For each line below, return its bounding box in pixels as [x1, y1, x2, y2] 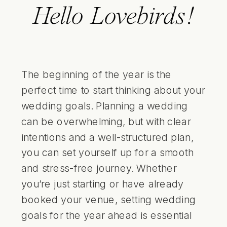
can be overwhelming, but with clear [21, 115, 191, 127]
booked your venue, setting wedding [21, 193, 196, 205]
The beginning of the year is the [21, 68, 172, 81]
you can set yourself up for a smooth [21, 146, 194, 159]
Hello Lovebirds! [32, 4, 195, 30]
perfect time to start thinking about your [21, 84, 205, 96]
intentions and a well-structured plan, [21, 130, 194, 143]
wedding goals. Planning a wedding [21, 99, 188, 112]
